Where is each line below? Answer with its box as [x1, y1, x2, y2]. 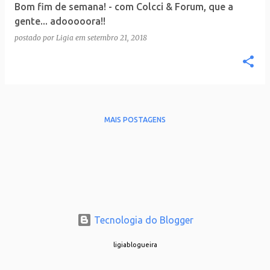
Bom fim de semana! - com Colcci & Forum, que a [14, 1, 233, 13]
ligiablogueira [113, 241, 157, 248]
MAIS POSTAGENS [104, 116, 166, 124]
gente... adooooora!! [14, 16, 105, 27]
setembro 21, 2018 [87, 33, 147, 43]
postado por [14, 33, 56, 43]
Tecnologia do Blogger [91, 215, 193, 226]
